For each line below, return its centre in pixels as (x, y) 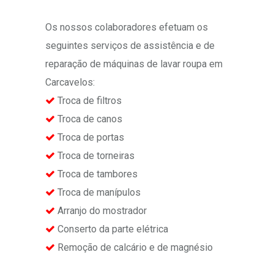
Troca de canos (89, 119)
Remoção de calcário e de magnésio (134, 247)
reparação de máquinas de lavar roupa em (134, 64)
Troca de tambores (96, 174)
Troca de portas (90, 137)
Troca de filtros (88, 100)
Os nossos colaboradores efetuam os (127, 27)
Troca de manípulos (98, 192)
